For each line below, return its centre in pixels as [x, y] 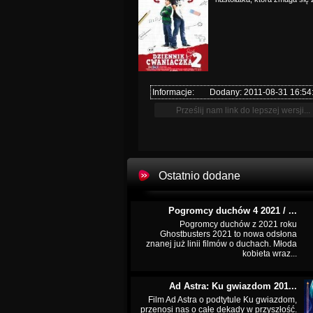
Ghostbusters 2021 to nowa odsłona [228, 234]
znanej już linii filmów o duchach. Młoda [221, 244]
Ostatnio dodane [199, 176]
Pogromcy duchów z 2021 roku [238, 224]
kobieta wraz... [270, 254]
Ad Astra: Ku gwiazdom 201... [233, 286]
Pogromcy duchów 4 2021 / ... [233, 211]
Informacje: [173, 92]
